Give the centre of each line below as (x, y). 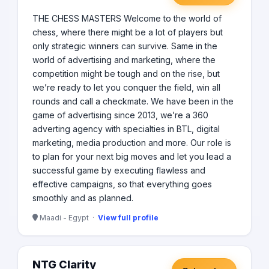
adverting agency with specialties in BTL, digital (126, 129)
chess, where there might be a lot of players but (128, 32)
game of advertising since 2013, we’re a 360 (120, 115)
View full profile (128, 218)
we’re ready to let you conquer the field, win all (126, 88)
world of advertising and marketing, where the (124, 60)
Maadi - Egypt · (68, 218)
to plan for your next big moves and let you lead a (132, 157)
